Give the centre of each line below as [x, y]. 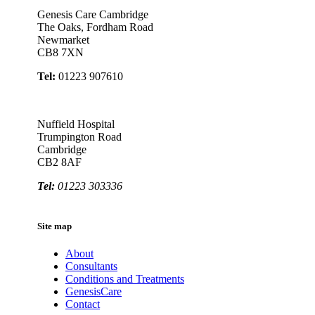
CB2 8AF [59, 162]
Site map [54, 226]
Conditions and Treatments [125, 279]
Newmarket [63, 39]
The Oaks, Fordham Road [95, 27]
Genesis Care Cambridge [93, 14]
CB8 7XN [60, 52]
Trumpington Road [79, 136]
